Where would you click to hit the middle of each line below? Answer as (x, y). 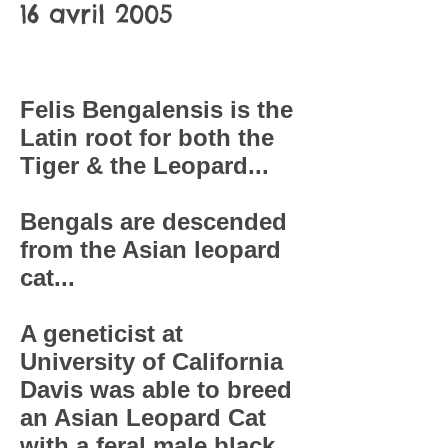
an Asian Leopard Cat (143, 417)
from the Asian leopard (150, 249)
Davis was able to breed (156, 389)
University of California (151, 361)
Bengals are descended (153, 221)
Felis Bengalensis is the (156, 109)
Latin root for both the (147, 137)
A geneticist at (101, 333)
